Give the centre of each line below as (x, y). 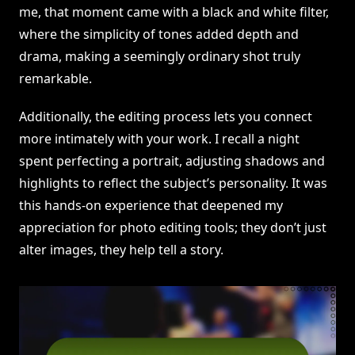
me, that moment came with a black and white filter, (174, 12)
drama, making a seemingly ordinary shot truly (160, 57)
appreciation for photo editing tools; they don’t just (173, 228)
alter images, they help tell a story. (121, 250)
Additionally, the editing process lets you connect (166, 117)
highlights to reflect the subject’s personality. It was (173, 183)
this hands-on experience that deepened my (151, 206)
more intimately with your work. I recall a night (159, 139)
